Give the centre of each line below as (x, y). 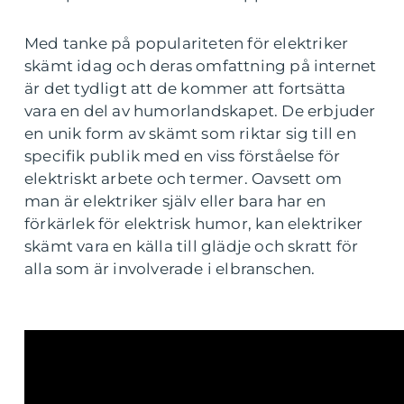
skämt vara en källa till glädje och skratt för (192, 246)
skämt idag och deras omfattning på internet (201, 66)
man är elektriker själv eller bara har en (175, 201)
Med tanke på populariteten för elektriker (187, 43)
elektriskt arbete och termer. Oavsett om (184, 179)
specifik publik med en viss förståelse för (183, 156)
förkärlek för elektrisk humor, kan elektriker (194, 224)
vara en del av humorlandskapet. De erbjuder (200, 111)
